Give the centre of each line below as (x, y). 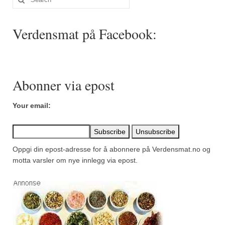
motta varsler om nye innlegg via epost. (75, 160)
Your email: (32, 106)
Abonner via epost (64, 85)
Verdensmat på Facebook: (85, 34)
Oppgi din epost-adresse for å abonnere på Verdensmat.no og (111, 149)
